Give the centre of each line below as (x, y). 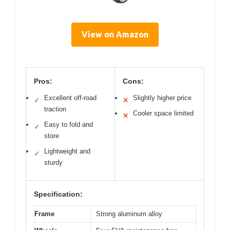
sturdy (53, 162)
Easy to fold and (69, 124)
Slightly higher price (162, 98)
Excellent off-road (70, 98)
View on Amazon (115, 34)
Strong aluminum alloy (129, 214)
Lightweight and (67, 151)
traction (55, 109)
